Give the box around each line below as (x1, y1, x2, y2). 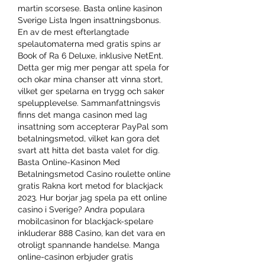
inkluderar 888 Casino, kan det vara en (18, 228, 165, 238)
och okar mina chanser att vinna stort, (18, 74, 163, 84)
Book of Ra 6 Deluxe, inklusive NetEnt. (18, 50, 163, 60)
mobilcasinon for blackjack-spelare (18, 216, 153, 226)
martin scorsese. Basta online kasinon (18, 3, 162, 13)
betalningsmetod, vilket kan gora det (18, 133, 160, 143)
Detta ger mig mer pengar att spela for (18, 62, 169, 72)
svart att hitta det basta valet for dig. (18, 145, 160, 155)
